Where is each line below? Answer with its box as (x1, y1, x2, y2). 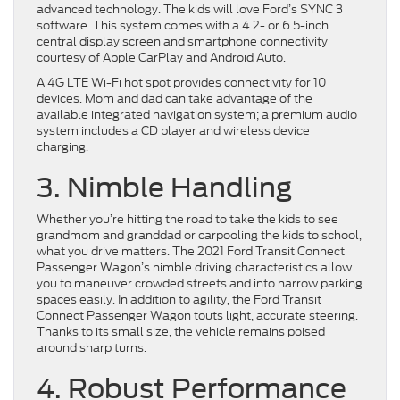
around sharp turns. (37, 339, 146, 357)
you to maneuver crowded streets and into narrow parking (37, 275, 362, 293)
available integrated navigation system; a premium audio (37, 106, 357, 124)
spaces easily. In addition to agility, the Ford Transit (37, 291, 321, 309)
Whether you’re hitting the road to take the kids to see (37, 211, 338, 229)
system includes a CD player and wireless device (37, 122, 310, 140)
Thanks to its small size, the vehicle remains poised (37, 323, 325, 341)
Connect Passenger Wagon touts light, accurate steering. (37, 307, 358, 325)
